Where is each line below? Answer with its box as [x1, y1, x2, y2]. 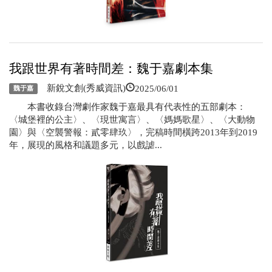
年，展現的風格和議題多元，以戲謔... [9, 140, 162, 150]
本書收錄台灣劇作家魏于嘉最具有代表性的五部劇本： [9, 101, 246, 112]
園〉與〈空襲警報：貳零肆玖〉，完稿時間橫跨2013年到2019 [9, 127, 257, 137]
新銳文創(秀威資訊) [37, 83, 126, 93]
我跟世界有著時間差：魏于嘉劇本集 [9, 61, 213, 76]
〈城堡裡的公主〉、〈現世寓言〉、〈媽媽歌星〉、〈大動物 [9, 114, 255, 124]
